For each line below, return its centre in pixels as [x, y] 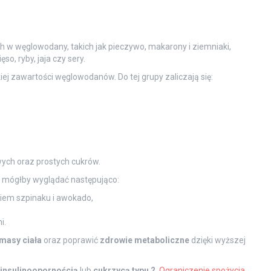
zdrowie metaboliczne [144, 240]
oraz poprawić [70, 240]
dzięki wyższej [217, 240]
